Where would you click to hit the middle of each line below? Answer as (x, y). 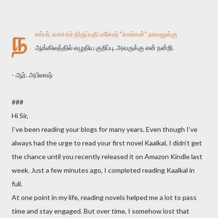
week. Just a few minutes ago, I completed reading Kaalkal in (103, 170)
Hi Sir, (20, 115)
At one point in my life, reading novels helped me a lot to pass (104, 197)
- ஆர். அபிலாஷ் (32, 74)
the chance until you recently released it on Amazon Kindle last (107, 156)
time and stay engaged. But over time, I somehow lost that (100, 211)
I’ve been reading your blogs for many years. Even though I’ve (105, 129)
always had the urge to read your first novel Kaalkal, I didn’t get (107, 143)
